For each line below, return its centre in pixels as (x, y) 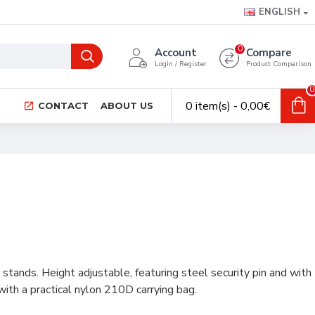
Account (176, 53)
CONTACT (63, 105)
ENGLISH (279, 12)
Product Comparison (279, 64)
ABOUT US (127, 105)
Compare (269, 53)
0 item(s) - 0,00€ (228, 106)
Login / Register (181, 64)
